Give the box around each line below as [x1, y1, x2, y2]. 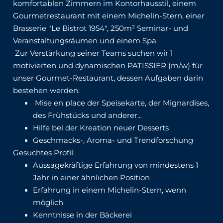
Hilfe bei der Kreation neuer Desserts [33, 123, 171, 132]
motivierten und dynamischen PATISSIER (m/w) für [13, 61, 203, 70]
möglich [33, 198, 63, 207]
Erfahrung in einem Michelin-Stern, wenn [33, 186, 186, 195]
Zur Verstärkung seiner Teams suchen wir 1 [13, 49, 173, 58]
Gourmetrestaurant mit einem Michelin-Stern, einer [13, 11, 205, 20]
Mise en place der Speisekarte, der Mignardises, [33, 99, 209, 108]
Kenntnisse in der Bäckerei [33, 211, 134, 220]
